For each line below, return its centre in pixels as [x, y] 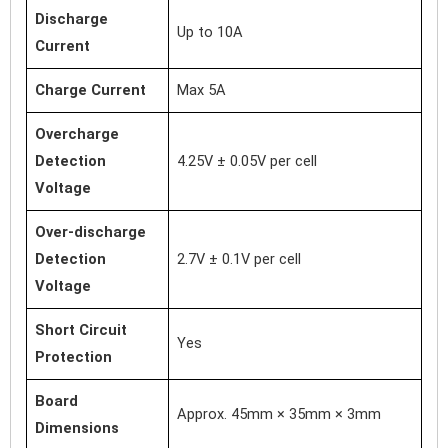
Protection [73, 356]
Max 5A [201, 89]
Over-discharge [90, 231]
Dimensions [77, 427]
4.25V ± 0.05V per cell [247, 160]
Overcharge [77, 133]
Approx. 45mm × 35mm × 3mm [279, 413]
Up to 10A [210, 31]
